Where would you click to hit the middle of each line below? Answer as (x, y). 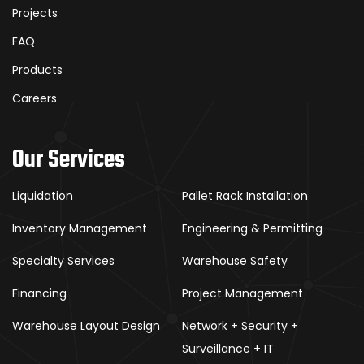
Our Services (69, 160)
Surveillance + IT (228, 349)
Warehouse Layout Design (86, 326)
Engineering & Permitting (252, 228)
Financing (39, 293)
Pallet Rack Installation (245, 196)
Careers (35, 98)
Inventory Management (80, 228)
